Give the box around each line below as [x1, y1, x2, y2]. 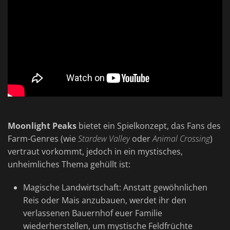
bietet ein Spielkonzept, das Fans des [76, 120, 221, 132]
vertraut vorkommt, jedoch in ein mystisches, [8, 146, 183, 158]
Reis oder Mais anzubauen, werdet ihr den [23, 195, 186, 206]
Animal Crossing [152, 133, 210, 145]
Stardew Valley [78, 133, 130, 145]
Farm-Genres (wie [8, 133, 78, 145]
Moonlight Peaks [8, 120, 76, 132]
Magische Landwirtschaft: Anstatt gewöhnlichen [23, 182, 207, 194]
